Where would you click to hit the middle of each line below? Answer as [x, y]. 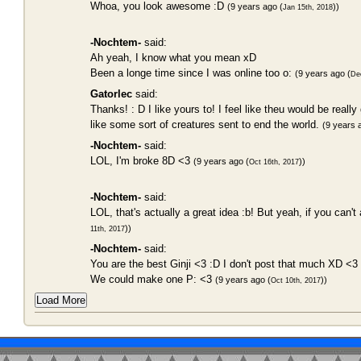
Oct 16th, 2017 [274, 162]
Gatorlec [111, 94]
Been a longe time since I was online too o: [193, 73]
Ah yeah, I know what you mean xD [173, 58]
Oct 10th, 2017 [296, 280]
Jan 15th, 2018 [308, 7]
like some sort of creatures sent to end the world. [206, 124]
